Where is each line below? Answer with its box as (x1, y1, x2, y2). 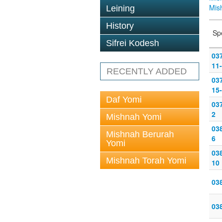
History (106, 21, 134, 31)
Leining (106, 3, 135, 13)
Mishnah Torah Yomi (106, 156, 186, 166)
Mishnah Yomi (106, 112, 162, 122)
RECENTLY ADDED (107, 66, 187, 76)
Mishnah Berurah (106, 129, 174, 139)
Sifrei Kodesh (106, 38, 159, 48)
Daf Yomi (106, 95, 142, 105)
